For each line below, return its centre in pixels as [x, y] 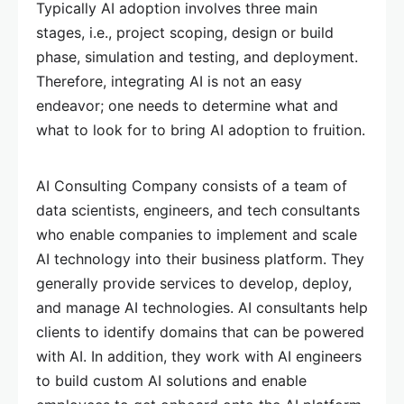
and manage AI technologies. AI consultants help [202, 308]
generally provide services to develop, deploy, [194, 283]
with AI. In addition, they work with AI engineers [199, 356]
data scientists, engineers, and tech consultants [198, 210]
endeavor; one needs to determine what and [187, 106]
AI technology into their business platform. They [200, 259]
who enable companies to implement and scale [197, 234]
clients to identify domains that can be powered [200, 332]
